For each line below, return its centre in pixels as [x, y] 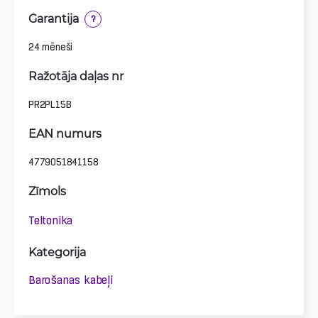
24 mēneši [51, 46]
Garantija [54, 18]
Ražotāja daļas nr [76, 75]
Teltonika [51, 220]
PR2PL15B [50, 104]
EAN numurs [65, 133]
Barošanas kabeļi [71, 280]
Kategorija [57, 251]
